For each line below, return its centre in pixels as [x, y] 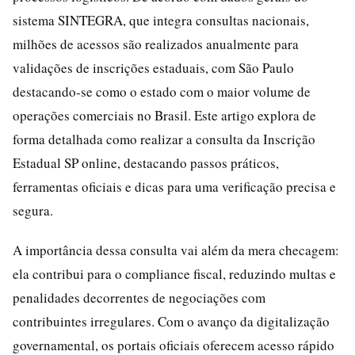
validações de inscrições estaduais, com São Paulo [153, 68]
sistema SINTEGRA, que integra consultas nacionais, [161, 20]
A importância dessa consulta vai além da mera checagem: [176, 250]
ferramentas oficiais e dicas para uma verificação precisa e [174, 187]
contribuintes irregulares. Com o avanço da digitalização [171, 321]
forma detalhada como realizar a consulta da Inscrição [164, 139]
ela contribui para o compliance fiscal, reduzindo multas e [174, 274]
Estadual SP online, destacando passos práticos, [146, 163]
